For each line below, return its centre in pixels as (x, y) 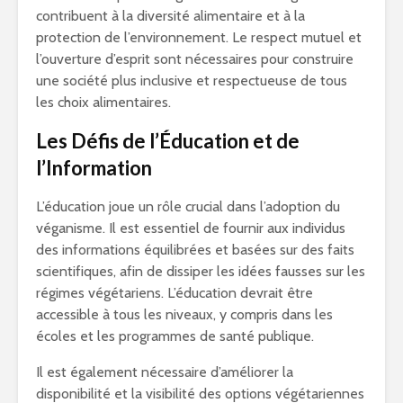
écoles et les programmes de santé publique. (175, 336)
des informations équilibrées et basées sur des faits (195, 250)
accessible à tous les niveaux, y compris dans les (184, 314)
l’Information (94, 168)
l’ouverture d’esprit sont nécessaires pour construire (195, 59)
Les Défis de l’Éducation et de (168, 141)
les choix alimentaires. (103, 102)
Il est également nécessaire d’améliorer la (165, 372)
